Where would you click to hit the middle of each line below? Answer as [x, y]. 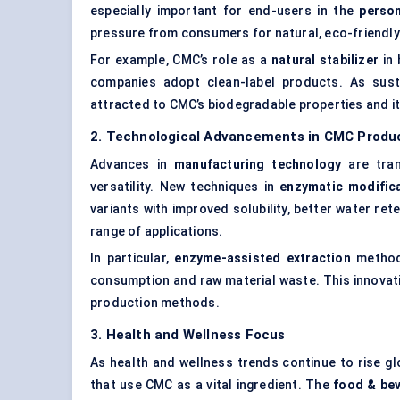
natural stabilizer [325, 60]
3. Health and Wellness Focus [188, 335]
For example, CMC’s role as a [181, 60]
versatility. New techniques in [185, 187]
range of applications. [157, 232]
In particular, [133, 258]
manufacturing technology [258, 165]
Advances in [132, 165]
